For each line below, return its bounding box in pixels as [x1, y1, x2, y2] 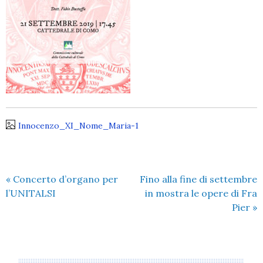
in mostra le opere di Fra [145, 187, 257, 199]
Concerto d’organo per [11, 173, 118, 185]
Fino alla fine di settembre [140, 173, 257, 185]
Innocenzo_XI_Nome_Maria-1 [18, 120, 139, 131]
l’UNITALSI [6, 187, 56, 199]
